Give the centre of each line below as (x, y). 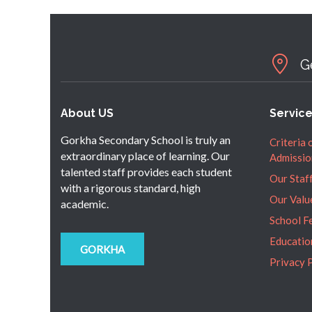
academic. (85, 204)
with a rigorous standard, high (131, 188)
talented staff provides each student (146, 172)
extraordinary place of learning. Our (145, 156)
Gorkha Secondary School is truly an (146, 140)
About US (87, 114)
